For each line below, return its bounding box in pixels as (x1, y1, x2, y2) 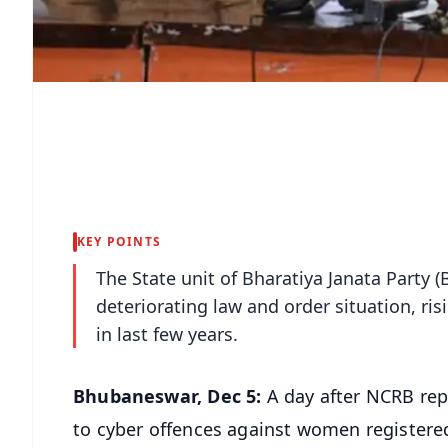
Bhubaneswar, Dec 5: (73, 383, 267, 408)
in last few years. (96, 321, 238, 346)
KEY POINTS (77, 232, 161, 250)
